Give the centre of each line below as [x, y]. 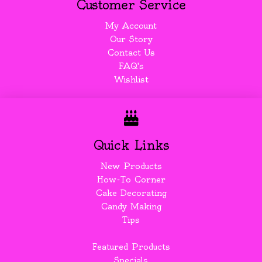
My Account [131, 26]
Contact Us [131, 53]
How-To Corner [131, 180]
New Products [131, 166]
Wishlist [131, 80]
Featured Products [131, 247]
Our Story [131, 39]
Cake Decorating [131, 193]
